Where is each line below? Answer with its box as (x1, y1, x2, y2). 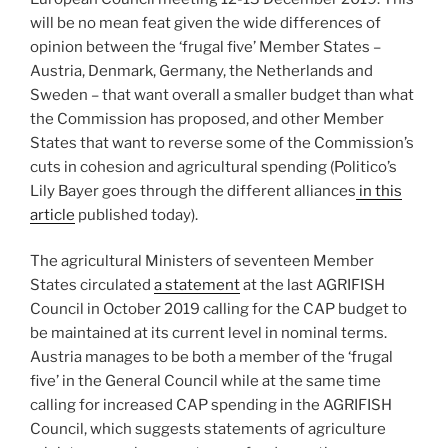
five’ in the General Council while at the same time (30, 372, 381, 391)
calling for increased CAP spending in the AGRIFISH (30, 396, 392, 415)
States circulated (30, 276, 154, 295)
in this (356, 181, 402, 200)
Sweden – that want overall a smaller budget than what (30, 85, 414, 104)
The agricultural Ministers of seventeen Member (30, 252, 374, 271)
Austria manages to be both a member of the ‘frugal (30, 348, 393, 367)
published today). (75, 205, 198, 224)
